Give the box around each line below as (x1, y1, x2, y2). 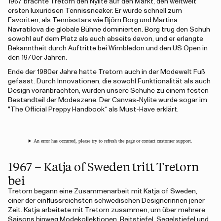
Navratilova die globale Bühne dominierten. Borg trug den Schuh (8, 26, 210, 33)
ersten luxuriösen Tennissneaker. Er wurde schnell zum (8, 7, 182, 14)
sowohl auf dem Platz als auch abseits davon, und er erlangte (8, 36, 203, 42)
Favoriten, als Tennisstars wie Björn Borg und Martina (8, 17, 178, 24)
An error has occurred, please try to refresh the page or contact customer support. (34, 138, 193, 144)
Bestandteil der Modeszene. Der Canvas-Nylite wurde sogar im (8, 97, 207, 104)
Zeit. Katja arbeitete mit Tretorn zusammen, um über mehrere (8, 207, 205, 214)
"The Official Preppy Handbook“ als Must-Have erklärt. (8, 106, 179, 113)
